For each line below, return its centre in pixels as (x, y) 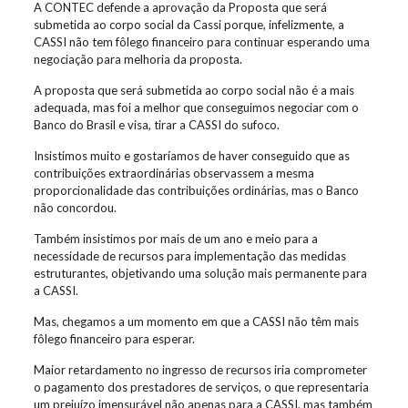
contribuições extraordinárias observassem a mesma (173, 173)
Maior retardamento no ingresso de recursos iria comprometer (200, 370)
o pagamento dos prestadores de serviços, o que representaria (201, 387)
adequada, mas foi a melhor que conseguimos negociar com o (196, 107)
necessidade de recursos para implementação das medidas (189, 256)
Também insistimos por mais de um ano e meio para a (175, 239)
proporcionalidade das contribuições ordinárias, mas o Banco (196, 190)
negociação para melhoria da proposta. (138, 59)
